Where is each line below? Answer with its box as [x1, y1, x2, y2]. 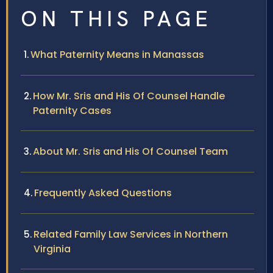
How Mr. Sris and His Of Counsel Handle [33, 88, 225, 103]
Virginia [34, 241, 71, 256]
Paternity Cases [33, 103, 112, 118]
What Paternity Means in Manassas [30, 47, 204, 62]
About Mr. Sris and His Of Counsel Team [33, 144, 228, 158]
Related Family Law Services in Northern [34, 227, 228, 241]
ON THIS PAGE [21, 4, 212, 33]
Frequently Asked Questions [34, 185, 172, 200]
